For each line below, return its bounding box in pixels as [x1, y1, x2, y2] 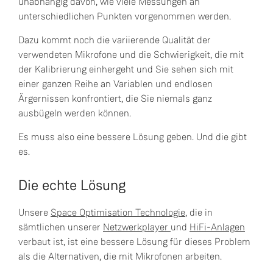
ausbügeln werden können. [18, 107, 131, 119]
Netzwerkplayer [103, 221, 171, 233]
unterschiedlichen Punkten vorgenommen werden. [18, 10, 231, 22]
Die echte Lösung [18, 176, 126, 194]
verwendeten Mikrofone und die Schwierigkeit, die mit [18, 49, 244, 60]
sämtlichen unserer [18, 221, 103, 233]
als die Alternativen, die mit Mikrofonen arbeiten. [18, 250, 222, 262]
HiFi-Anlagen [190, 221, 245, 233]
